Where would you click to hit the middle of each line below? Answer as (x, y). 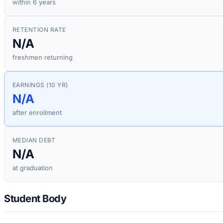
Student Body (35, 198)
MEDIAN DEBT (34, 140)
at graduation (33, 168)
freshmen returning (43, 57)
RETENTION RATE (39, 30)
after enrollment (37, 113)
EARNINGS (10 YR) (40, 85)
